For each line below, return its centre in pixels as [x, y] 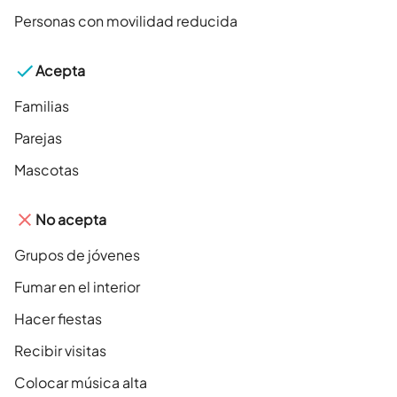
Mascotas [47, 170]
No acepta [71, 220]
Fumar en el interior [77, 287]
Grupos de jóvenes [77, 255]
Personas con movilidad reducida [126, 21]
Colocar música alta [81, 383]
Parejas [38, 138]
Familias [42, 106]
